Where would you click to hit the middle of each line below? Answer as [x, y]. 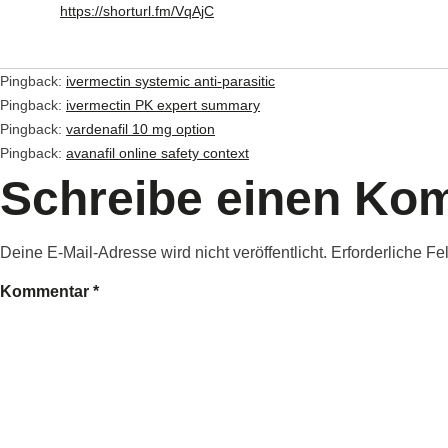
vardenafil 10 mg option [140, 128]
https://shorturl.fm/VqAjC [137, 11]
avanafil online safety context [157, 152]
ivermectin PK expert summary [163, 104]
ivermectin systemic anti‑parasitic [170, 80]
